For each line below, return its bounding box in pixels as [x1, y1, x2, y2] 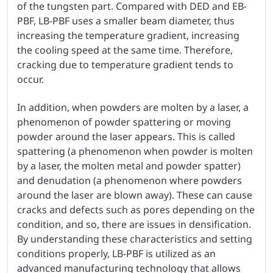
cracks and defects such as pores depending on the [17, 202, 255, 216]
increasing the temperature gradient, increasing [17, 28, 239, 42]
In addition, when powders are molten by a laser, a [17, 100, 249, 114]
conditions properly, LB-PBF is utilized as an [17, 246, 216, 260]
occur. [17, 72, 44, 86]
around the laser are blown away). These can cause [17, 188, 252, 202]
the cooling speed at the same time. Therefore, [17, 43, 233, 57]
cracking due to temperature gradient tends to [17, 57, 233, 71]
